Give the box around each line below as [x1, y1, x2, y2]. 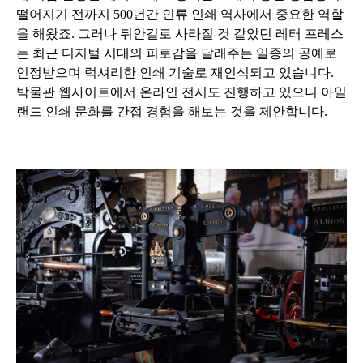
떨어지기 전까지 [16, 6, 113, 21]
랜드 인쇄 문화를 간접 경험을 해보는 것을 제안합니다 [16, 104, 324, 118]
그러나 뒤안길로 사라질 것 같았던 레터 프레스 [78, 26, 344, 41]
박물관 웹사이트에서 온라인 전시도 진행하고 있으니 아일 [16, 84, 347, 99]
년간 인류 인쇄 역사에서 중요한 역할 [133, 6, 344, 21]
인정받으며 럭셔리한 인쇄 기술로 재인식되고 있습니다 [16, 65, 331, 79]
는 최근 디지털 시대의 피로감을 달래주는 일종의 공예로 [16, 45, 337, 60]
